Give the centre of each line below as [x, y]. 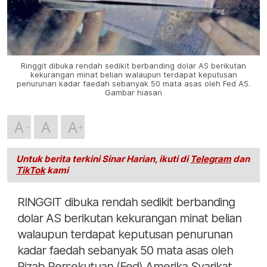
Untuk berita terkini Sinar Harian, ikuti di [103, 159]
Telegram [211, 159]
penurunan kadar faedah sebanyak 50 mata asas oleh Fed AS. [133, 84]
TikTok [31, 171]
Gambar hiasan [133, 93]
